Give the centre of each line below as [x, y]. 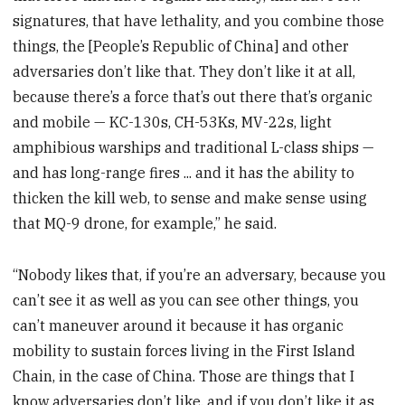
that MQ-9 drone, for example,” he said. [145, 224]
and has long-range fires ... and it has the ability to [184, 173]
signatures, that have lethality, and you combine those [199, 21]
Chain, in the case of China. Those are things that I [184, 377]
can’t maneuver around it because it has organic [179, 326]
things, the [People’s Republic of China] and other [181, 47]
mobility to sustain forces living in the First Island [184, 351]
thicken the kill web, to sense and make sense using [190, 198]
